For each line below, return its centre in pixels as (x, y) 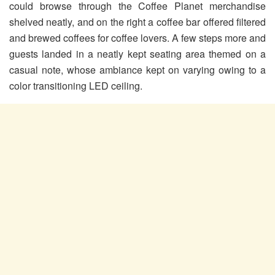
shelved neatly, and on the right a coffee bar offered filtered (137, 22)
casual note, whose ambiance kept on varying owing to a (137, 70)
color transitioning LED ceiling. (76, 86)
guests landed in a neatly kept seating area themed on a (137, 54)
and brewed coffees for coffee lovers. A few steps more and (137, 38)
